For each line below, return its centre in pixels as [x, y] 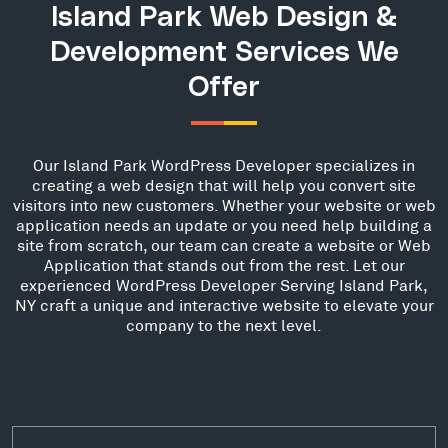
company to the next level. [224, 325]
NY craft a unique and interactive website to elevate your [224, 305]
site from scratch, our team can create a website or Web [224, 245]
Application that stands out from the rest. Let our [224, 265]
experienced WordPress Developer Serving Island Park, [224, 285]
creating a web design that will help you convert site [224, 185]
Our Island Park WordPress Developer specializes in [224, 165]
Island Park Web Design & [224, 18]
